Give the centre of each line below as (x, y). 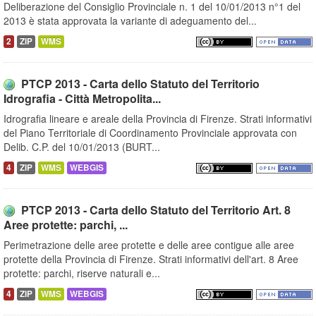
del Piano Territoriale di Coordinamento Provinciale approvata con (150, 133)
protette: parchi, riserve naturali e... (82, 273)
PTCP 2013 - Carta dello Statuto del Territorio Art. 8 (156, 210)
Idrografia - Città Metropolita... (82, 99)
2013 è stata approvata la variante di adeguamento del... (130, 21)
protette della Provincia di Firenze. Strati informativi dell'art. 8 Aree (151, 259)
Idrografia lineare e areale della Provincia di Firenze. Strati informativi (158, 119)
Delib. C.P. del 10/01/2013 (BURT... (82, 147)
